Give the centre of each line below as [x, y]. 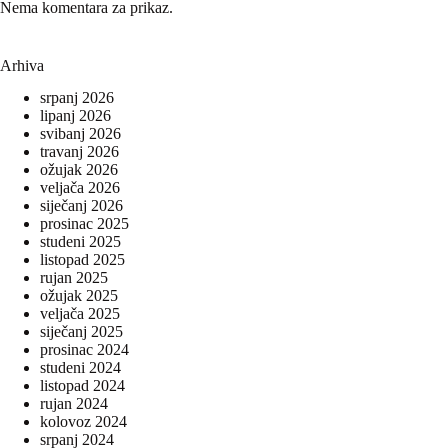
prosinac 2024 [84, 350]
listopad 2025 [82, 260]
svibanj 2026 [80, 134]
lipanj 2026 [75, 116]
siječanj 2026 [81, 206]
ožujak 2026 [79, 170]
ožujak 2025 [79, 296]
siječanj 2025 [81, 332]
